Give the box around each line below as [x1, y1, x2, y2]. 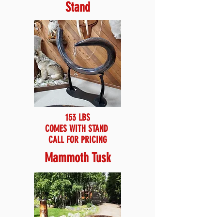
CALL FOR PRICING [48, 134, 107, 145]
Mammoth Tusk [44, 150, 111, 166]
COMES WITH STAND [45, 123, 110, 134]
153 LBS [65, 112, 90, 123]
